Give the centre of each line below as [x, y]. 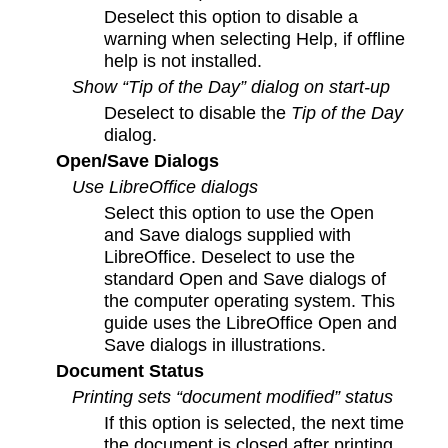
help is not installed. [183, 61]
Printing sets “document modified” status [232, 397]
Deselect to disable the [198, 113]
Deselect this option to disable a [231, 17]
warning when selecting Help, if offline [255, 39]
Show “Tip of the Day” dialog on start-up [231, 87]
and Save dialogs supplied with [228, 235]
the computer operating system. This [250, 301]
